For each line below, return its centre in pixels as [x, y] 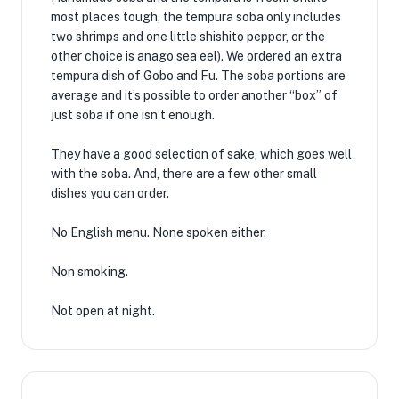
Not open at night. [103, 311]
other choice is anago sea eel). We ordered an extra [196, 56]
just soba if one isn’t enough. [133, 115]
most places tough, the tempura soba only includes [196, 17]
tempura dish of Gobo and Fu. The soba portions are [198, 76]
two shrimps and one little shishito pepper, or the [188, 37]
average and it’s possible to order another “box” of [194, 95]
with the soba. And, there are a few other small [184, 174]
